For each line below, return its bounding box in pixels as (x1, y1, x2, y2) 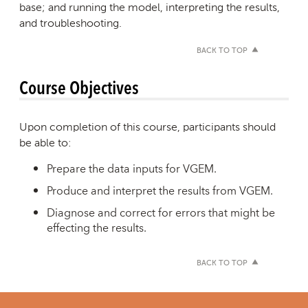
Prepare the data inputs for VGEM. (47, 159, 217, 179)
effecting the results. (47, 219, 146, 239)
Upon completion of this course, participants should (19, 120, 276, 134)
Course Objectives (19, 74, 139, 101)
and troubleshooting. (19, 16, 122, 30)
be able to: (19, 136, 71, 150)
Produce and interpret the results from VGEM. (47, 181, 273, 201)
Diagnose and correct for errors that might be (47, 203, 275, 223)
